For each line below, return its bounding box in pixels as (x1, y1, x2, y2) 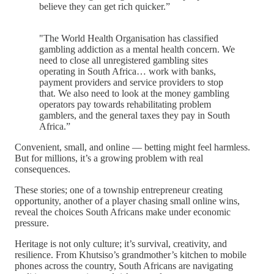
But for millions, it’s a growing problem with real (15, 153, 203, 163)
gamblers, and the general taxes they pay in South (39, 110, 230, 120)
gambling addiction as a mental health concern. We (39, 44, 235, 54)
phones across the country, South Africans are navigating (15, 261, 233, 271)
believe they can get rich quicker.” (39, 1, 170, 12)
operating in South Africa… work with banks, (39, 66, 216, 76)
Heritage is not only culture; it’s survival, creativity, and (15, 239, 227, 249)
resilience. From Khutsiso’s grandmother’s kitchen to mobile (15, 250, 246, 260)
